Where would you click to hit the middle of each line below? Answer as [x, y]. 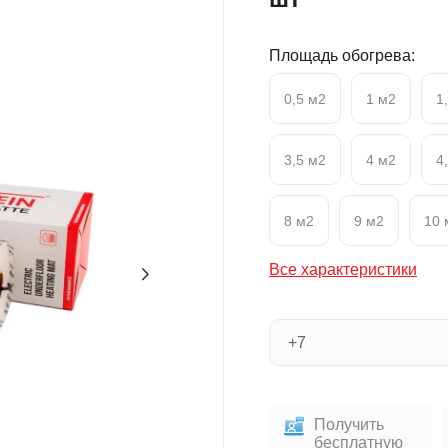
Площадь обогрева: [342, 55]
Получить [349, 424]
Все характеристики [343, 269]
